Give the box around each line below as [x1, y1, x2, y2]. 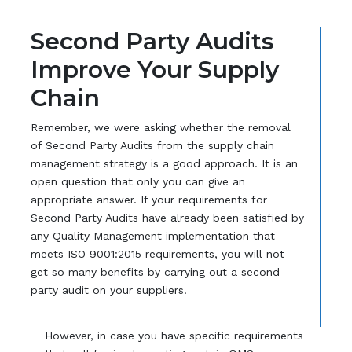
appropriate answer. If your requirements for [30, 192, 267, 206]
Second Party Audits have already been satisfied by [30, 211, 304, 224]
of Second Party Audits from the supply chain [30, 138, 274, 152]
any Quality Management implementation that [30, 229, 275, 242]
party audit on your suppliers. [30, 283, 187, 296]
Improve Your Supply [30, 54, 279, 84]
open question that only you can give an [30, 174, 245, 188]
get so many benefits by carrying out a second [30, 265, 280, 278]
